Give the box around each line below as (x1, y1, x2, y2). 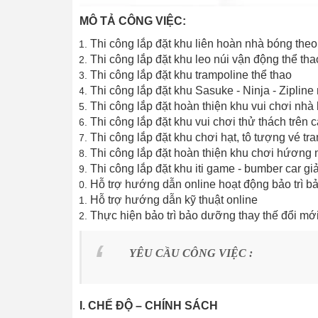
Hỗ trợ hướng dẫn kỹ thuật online (90, 194, 258, 207)
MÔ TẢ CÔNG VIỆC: (79, 15, 186, 28)
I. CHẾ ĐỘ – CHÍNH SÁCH (79, 300, 218, 312)
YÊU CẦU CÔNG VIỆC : (129, 247, 253, 260)
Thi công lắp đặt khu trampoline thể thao (90, 69, 295, 82)
